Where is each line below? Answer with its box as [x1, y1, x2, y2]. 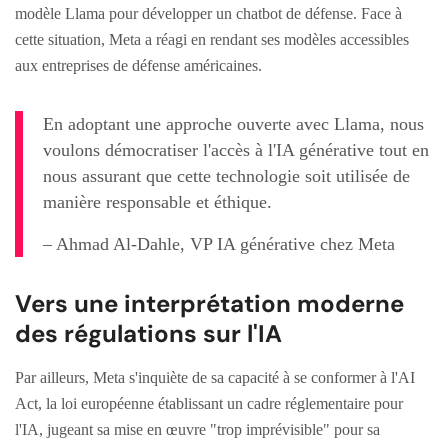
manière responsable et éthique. [43, 191, 272, 212]
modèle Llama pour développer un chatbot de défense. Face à [15, 4, 402, 22]
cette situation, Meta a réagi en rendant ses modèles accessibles [15, 30, 409, 48]
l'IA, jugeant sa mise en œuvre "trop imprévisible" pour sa [15, 420, 380, 438]
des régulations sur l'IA [15, 317, 282, 349]
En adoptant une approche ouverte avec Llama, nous [43, 113, 424, 134]
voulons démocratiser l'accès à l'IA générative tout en [43, 139, 429, 160]
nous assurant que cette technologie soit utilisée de [43, 165, 410, 186]
